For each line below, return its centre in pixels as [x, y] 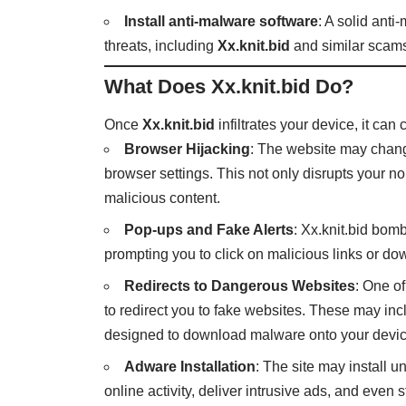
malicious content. [163, 198]
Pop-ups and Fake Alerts [209, 230]
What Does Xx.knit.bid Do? [229, 86]
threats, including [161, 45]
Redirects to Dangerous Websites [240, 286]
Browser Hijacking [188, 150]
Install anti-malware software [222, 21]
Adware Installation [190, 367]
